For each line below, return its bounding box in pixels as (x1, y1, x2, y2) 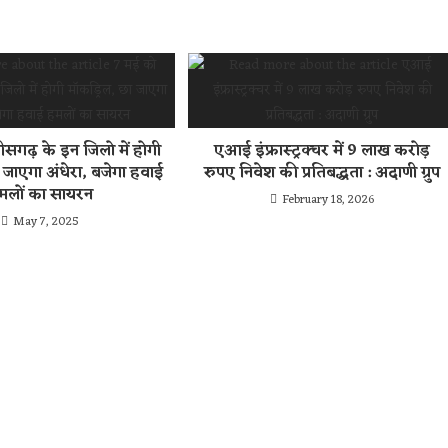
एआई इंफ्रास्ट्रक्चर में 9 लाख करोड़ (214, 137, 431, 166)
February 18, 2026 (282, 189, 375, 212)
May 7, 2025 (13, 211, 80, 234)
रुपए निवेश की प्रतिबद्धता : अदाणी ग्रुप (204, 159, 441, 188)
